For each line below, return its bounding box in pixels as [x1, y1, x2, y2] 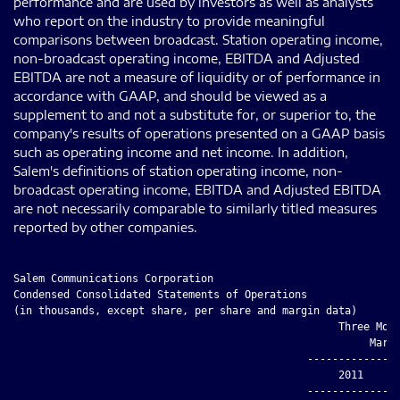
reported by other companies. [13, 219, 197, 235]
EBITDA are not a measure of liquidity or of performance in [13, 69, 380, 85]
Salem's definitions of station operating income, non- [13, 162, 343, 179]
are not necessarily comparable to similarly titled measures [13, 200, 377, 216]
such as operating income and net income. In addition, [13, 144, 348, 160]
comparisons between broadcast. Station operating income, [13, 31, 383, 47]
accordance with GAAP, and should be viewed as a [13, 87, 327, 104]
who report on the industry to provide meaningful [13, 12, 325, 29]
